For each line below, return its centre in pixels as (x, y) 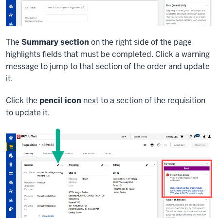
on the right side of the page (140, 42)
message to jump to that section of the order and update (108, 67)
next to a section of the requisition (143, 101)
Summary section (55, 42)
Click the (23, 101)
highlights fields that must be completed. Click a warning (108, 54)
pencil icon (60, 101)
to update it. (28, 113)
